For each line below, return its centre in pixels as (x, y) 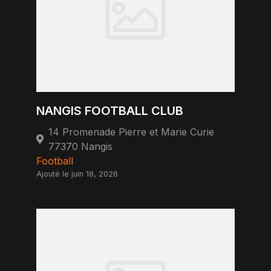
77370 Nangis (80, 146)
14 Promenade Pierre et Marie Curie (131, 132)
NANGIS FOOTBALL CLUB (110, 111)
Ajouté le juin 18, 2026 (77, 174)
